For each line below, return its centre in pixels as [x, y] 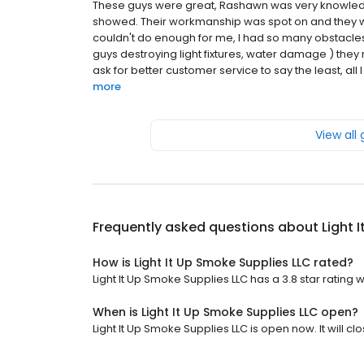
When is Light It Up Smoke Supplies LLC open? [225, 312]
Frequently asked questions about [207, 227]
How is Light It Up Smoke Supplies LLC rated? [223, 263]
